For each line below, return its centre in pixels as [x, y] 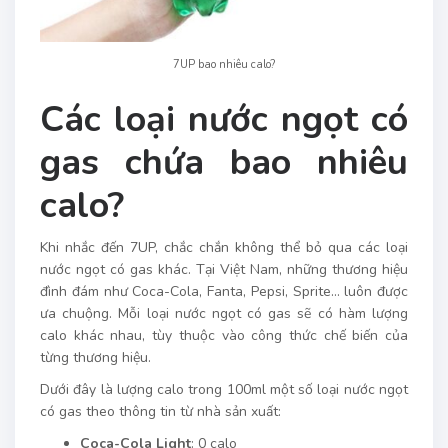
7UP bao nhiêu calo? [224, 64]
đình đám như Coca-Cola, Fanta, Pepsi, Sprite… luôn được [224, 291]
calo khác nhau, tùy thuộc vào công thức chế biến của [224, 335]
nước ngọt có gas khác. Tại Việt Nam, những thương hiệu [224, 269]
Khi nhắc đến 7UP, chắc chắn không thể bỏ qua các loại [224, 247]
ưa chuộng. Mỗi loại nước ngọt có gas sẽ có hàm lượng [224, 313]
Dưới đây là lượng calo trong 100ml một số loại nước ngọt [224, 389]
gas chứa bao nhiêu [224, 162]
